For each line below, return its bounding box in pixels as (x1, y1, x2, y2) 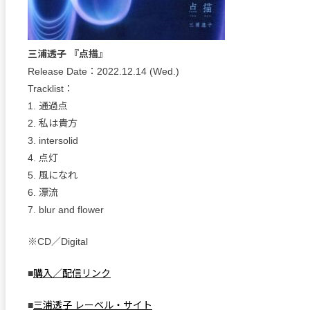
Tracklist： (28, 83, 73, 94)
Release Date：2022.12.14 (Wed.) (28, 66, 179, 77)
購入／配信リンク (33, 268, 111, 279)
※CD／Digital (28, 236, 88, 247)
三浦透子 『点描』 (28, 48, 108, 60)
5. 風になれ (28, 170, 77, 181)
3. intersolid (28, 135, 78, 146)
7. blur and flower (28, 204, 104, 215)
